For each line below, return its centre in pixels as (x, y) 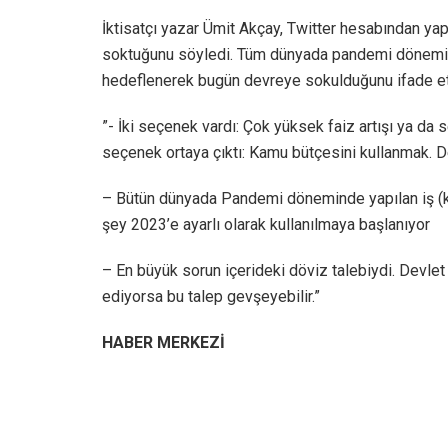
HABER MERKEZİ (163, 342)
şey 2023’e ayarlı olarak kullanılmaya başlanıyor (266, 224)
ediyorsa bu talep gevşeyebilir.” (211, 296)
